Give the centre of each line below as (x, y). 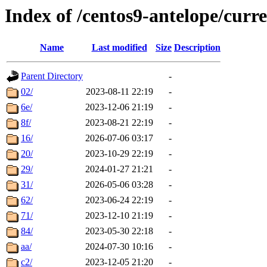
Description (197, 48)
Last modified (119, 48)
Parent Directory (52, 76)
